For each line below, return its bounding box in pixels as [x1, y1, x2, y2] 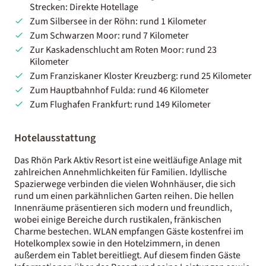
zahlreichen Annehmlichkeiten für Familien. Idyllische [14, 165, 227, 179]
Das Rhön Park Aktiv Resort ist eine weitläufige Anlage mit [14, 153, 242, 167]
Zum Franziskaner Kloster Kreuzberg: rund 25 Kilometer [29, 69, 252, 83]
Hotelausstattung [14, 130, 96, 145]
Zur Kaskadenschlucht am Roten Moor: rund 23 [29, 43, 217, 56]
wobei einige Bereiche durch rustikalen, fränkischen [14, 213, 221, 226]
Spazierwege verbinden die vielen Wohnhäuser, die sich [14, 177, 236, 191]
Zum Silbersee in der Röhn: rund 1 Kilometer [29, 14, 207, 28]
